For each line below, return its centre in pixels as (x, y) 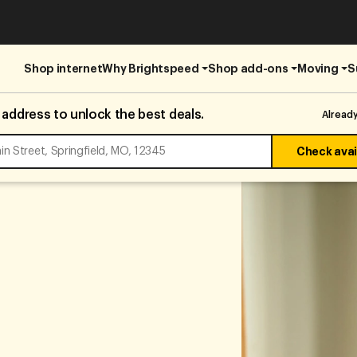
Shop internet (63, 68)
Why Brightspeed (151, 68)
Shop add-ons (248, 68)
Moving (318, 68)
